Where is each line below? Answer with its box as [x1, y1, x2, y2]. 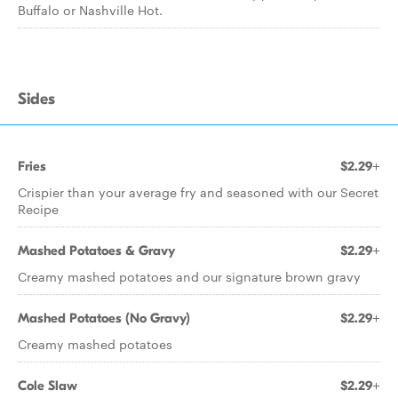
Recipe [18, 200, 59, 218]
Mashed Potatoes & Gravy [18, 243, 175, 259]
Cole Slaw [18, 378, 77, 394]
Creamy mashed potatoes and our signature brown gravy [18, 267, 361, 285]
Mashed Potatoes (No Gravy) [18, 310, 190, 326]
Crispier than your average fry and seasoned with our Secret [18, 183, 378, 201]
